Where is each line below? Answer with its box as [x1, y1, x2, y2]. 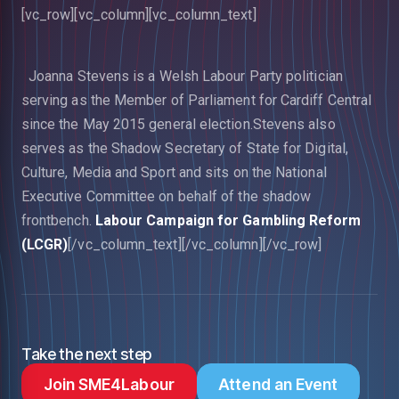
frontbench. [20, 212, 95, 229]
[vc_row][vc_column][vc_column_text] [20, 6, 256, 23]
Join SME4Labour [43, 375, 175, 395]
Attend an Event [218, 375, 338, 395]
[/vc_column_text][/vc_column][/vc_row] [68, 236, 322, 253]
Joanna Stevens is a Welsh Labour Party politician [20, 68, 343, 85]
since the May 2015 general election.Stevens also [20, 116, 336, 133]
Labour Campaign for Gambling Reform [94, 212, 362, 229]
